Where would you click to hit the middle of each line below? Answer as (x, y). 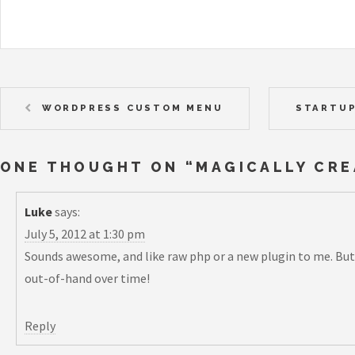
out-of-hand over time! (87, 279)
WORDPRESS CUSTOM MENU (132, 107)
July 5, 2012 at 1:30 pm (85, 234)
